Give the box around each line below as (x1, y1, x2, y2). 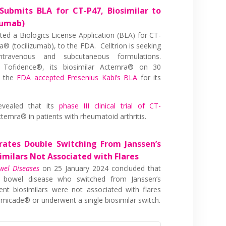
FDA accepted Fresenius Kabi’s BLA (17, 72, 138, 82)
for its (137, 72, 161, 82)
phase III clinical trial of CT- (59, 100, 161, 110)
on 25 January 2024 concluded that (42, 163, 161, 173)
